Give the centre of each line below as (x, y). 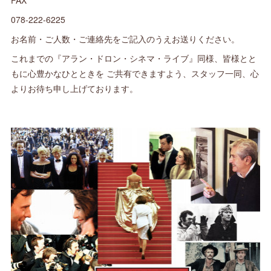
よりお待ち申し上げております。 (75, 88)
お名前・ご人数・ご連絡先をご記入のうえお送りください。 (126, 39)
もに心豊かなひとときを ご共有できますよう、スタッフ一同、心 (135, 73)
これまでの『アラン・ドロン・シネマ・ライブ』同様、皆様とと (134, 58)
